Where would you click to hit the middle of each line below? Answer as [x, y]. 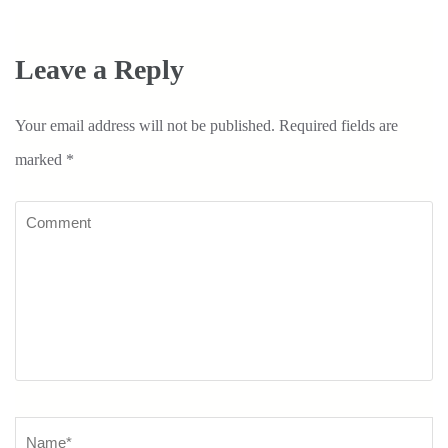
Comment [45, 216]
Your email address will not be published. [145, 125]
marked [40, 159]
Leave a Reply [99, 69]
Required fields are [338, 125]
